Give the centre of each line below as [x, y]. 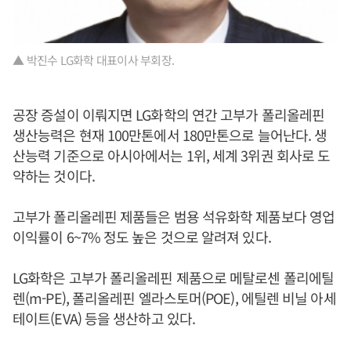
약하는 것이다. [54, 176]
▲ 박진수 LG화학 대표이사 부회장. [93, 60]
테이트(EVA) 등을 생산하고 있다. [104, 318]
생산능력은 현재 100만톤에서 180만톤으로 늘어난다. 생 [170, 135]
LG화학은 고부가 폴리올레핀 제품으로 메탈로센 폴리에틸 [173, 278]
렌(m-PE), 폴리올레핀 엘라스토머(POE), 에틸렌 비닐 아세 [174, 298]
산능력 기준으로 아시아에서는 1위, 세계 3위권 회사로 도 [172, 156]
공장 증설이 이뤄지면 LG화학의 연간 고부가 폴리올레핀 [169, 115]
